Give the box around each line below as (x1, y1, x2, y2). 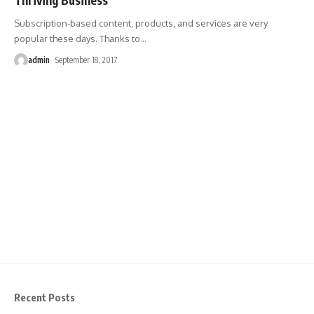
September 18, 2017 (55, 54, 118, 65)
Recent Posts (14, 291, 75, 304)
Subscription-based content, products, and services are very (14, 17, 268, 29)
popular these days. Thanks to (14, 32, 140, 44)
